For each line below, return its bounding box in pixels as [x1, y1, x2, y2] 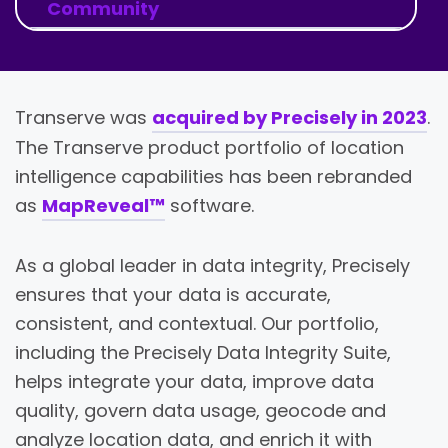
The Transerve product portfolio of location [15, 135, 404, 160]
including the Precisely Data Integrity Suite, [15, 340, 391, 365]
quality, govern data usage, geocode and [15, 398, 386, 423]
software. [165, 193, 254, 218]
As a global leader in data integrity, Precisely [15, 253, 410, 278]
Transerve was [15, 105, 152, 130]
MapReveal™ [42, 193, 165, 218]
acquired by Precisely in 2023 [152, 105, 427, 130]
